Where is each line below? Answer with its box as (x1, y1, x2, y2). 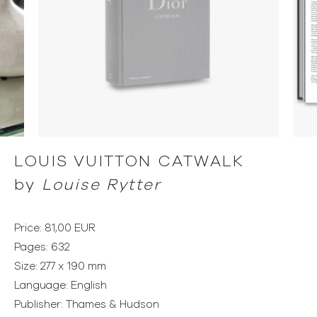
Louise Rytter (41, 177, 162, 193)
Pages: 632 (14, 241, 69, 253)
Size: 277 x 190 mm (14, 260, 106, 272)
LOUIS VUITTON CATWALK (14, 154, 245, 170)
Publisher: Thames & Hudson (14, 299, 159, 310)
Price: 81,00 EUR (14, 222, 96, 234)
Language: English (14, 279, 107, 291)
